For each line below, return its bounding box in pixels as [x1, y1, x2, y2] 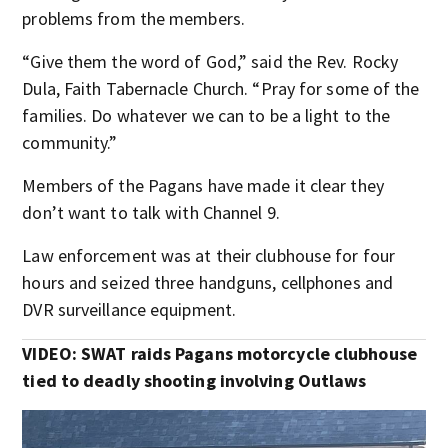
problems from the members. [22, 7, 245, 31]
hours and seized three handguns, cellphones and [22, 271, 394, 295]
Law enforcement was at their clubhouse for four [22, 244, 396, 268]
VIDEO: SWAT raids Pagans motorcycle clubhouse [22, 342, 417, 366]
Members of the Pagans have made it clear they [22, 174, 384, 198]
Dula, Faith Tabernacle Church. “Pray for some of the [22, 77, 420, 101]
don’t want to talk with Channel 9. [22, 201, 280, 225]
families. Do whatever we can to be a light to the [22, 104, 391, 128]
